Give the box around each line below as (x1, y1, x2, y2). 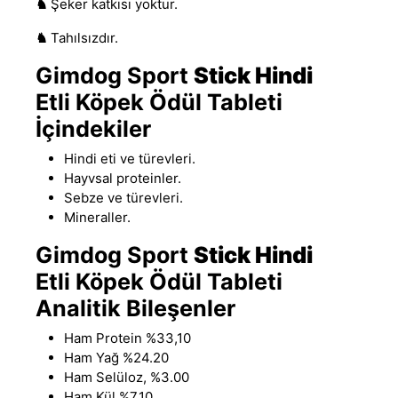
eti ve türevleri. (100, 149, 195, 167)
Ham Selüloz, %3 (64, 368, 170, 386)
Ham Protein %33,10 (64, 329, 191, 346)
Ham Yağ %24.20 (64, 348, 169, 366)
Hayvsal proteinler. (64, 169, 181, 187)
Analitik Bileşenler (36, 294, 235, 322)
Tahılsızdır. (47, 28, 118, 46)
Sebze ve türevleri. (64, 188, 183, 206)
